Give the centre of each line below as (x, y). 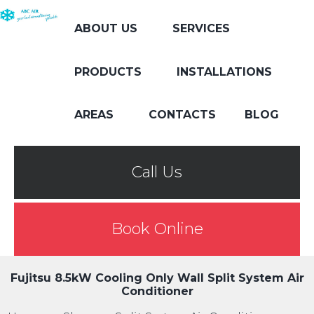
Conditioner (157, 292)
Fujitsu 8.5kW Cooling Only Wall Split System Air (157, 278)
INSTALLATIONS (224, 71)
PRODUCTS (108, 71)
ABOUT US (105, 28)
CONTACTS (182, 115)
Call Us (157, 172)
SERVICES (201, 28)
